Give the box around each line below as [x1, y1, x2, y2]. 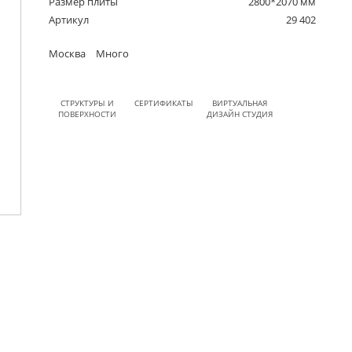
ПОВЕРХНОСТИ [57, 108, 116, 120]
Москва [49, 46, 86, 61]
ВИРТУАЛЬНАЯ [212, 97, 268, 109]
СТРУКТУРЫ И [60, 97, 114, 109]
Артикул [49, 13, 90, 27]
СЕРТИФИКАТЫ [134, 97, 193, 109]
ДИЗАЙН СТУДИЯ [207, 108, 273, 120]
